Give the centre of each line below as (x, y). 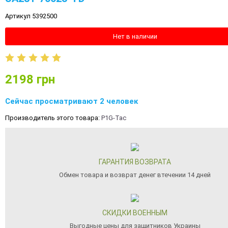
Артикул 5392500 (31, 16)
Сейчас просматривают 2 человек (72, 101)
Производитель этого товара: (53, 118)
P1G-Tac (114, 118)
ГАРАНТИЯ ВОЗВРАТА (135, 162)
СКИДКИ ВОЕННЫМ (135, 213)
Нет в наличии (135, 36)
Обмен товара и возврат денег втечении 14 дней (135, 175)
